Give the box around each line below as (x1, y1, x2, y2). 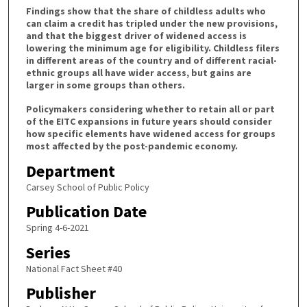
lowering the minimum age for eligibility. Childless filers (25, 42, 280, 55)
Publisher (25, 282, 96, 304)
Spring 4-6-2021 (25, 221, 89, 234)
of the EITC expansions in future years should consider (25, 114, 272, 127)
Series (25, 241, 71, 263)
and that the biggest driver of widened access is (25, 29, 247, 42)
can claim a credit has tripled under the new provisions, (25, 17, 278, 30)
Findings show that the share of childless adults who (25, 5, 266, 18)
